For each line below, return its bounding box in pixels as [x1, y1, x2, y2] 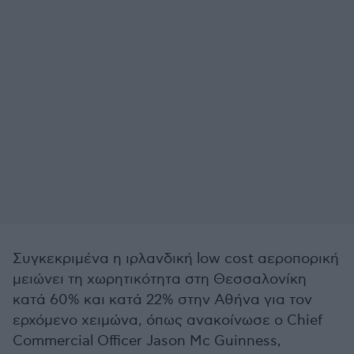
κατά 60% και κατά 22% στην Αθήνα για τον [13, 292, 312, 308]
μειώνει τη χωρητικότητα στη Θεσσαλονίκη [13, 271, 307, 288]
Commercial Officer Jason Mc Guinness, [13, 333, 281, 349]
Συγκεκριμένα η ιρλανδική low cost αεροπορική [13, 250, 339, 267]
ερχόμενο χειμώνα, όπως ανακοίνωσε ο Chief [13, 312, 323, 329]
